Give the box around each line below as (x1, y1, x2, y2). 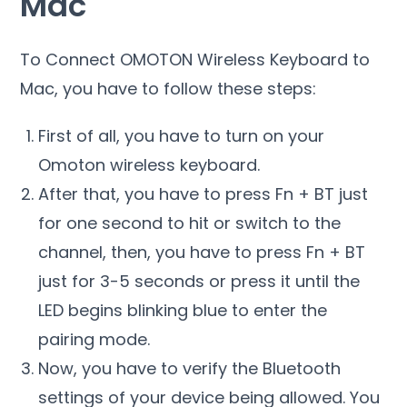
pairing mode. (38, 327, 151, 351)
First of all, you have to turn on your (38, 124, 325, 147)
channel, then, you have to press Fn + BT (38, 240, 366, 263)
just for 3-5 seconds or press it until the (38, 269, 361, 293)
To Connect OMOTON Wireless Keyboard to (20, 47, 371, 71)
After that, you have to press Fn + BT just (38, 182, 369, 205)
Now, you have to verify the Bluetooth (38, 356, 342, 380)
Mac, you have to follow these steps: (20, 76, 317, 100)
